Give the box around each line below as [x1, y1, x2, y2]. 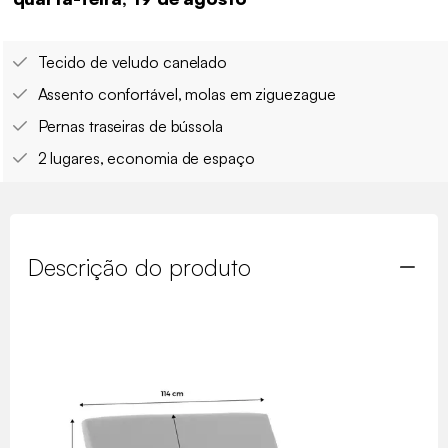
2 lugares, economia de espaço [37, 148, 255, 169]
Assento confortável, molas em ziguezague [37, 84, 336, 105]
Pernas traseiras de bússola [37, 116, 223, 137]
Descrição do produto [28, 252, 251, 283]
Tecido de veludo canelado [37, 52, 227, 73]
